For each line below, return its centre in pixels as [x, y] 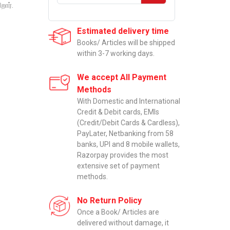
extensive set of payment [119, 166]
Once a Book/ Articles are [118, 212]
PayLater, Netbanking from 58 [126, 133]
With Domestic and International [129, 101]
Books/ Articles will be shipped [126, 42]
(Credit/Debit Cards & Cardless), [129, 122]
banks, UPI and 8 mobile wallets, [129, 144]
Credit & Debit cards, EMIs [118, 112]
